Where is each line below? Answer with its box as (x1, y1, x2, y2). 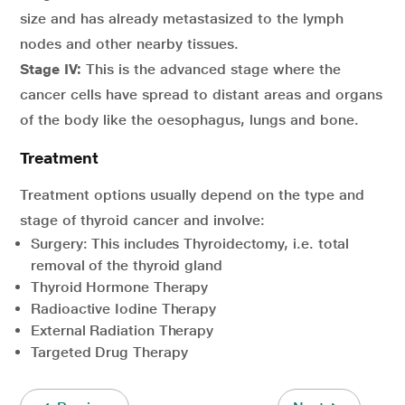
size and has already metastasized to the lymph (20, 10, 344, 28)
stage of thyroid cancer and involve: (20, 212, 265, 230)
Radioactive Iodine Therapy (31, 300, 217, 318)
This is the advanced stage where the (81, 61, 341, 79)
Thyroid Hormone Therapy (31, 278, 209, 297)
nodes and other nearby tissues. (20, 35, 239, 53)
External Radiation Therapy (31, 322, 214, 340)
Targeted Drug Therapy (31, 344, 188, 362)
